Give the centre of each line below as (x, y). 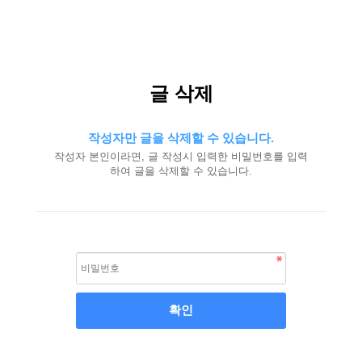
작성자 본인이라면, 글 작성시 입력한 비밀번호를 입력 (181, 156)
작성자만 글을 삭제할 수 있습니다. (181, 138)
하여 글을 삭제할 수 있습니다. (181, 171)
